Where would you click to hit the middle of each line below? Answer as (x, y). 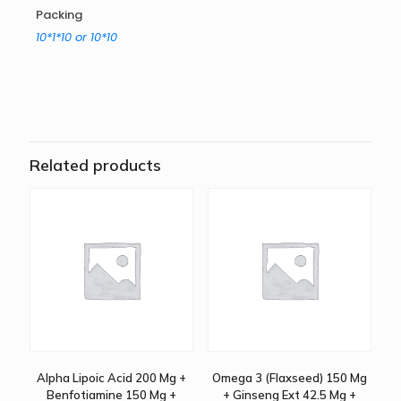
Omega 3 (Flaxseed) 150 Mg (289, 378)
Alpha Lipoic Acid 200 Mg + (112, 378)
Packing (59, 14)
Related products (95, 165)
